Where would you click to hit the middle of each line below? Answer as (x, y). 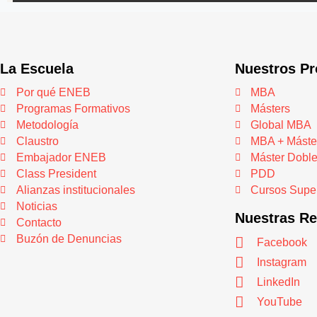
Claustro (37, 141)
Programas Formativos (73, 108)
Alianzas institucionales (75, 190)
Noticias (36, 206)
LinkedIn (278, 282)
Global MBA (281, 125)
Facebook (282, 243)
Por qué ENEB (53, 92)
